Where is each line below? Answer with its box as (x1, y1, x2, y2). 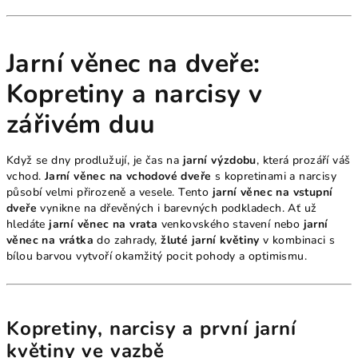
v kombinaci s (259, 233, 336, 249)
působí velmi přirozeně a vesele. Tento (6, 185, 213, 201)
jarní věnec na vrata (49, 217, 158, 233)
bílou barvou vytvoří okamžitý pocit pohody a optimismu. (6, 249, 307, 265)
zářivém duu (6, 107, 156, 142)
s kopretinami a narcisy (211, 169, 337, 185)
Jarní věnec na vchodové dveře (44, 169, 212, 185)
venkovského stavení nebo (157, 217, 304, 233)
